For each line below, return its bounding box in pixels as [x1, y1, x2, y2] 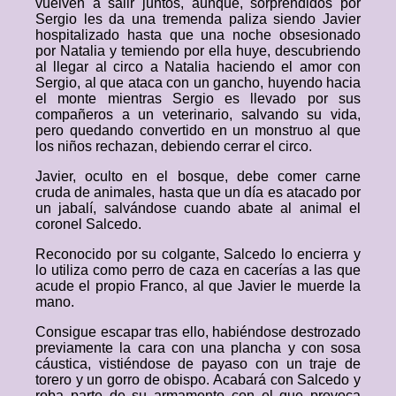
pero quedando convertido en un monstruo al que [35, 123, 361, 138]
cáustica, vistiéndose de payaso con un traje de [35, 356, 361, 371]
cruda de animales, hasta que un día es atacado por [35, 185, 361, 200]
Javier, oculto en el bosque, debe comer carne [35, 169, 361, 184]
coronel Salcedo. [35, 217, 141, 232]
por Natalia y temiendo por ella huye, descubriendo [35, 43, 361, 58]
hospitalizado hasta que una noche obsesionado [35, 27, 361, 42]
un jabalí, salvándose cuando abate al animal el [35, 201, 361, 216]
